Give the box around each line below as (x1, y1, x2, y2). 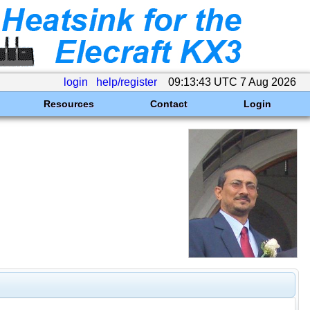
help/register (96, 76, 157, 88)
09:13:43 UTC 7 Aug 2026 (165, 76, 299, 88)
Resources (43, 98, 94, 109)
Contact (149, 98, 188, 109)
